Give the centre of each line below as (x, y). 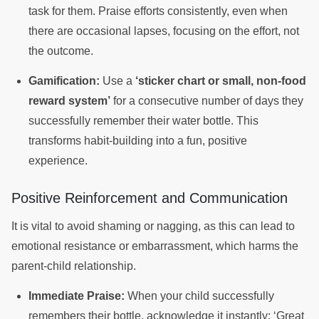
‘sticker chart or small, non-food (221, 80)
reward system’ (69, 100)
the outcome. (62, 51)
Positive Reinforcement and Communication (152, 198)
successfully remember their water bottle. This (143, 120)
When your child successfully (199, 296)
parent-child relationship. (75, 266)
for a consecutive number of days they (207, 100)
